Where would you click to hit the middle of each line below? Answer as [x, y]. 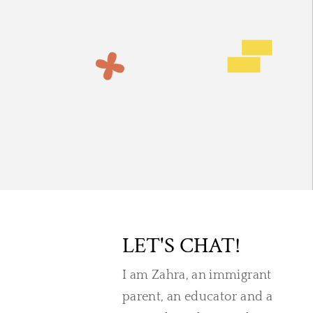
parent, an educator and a [197, 297]
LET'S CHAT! [181, 246]
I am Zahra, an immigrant [197, 275]
